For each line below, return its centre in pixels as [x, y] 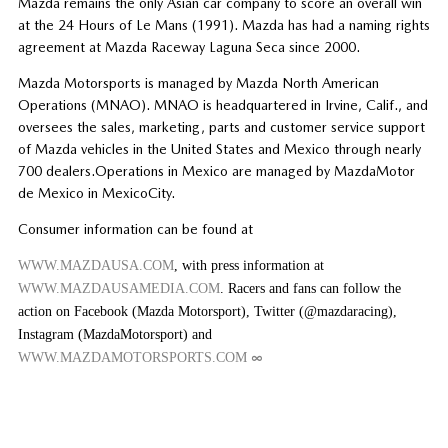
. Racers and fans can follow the [310, 289]
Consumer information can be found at [135, 229]
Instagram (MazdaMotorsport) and [114, 335]
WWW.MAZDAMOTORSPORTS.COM [132, 358]
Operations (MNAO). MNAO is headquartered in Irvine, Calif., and [222, 105]
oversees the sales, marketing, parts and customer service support [221, 127]
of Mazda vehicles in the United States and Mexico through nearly [219, 149]
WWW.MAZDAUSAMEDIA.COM [118, 289]
